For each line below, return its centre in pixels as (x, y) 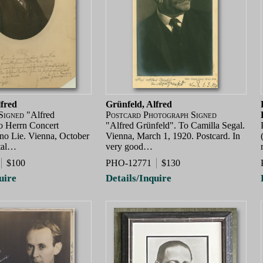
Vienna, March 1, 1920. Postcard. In (173, 136)
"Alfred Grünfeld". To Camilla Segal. (175, 126)
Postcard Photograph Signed (161, 115)
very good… (129, 147)
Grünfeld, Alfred (139, 104)
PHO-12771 (129, 163)
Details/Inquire (139, 178)
